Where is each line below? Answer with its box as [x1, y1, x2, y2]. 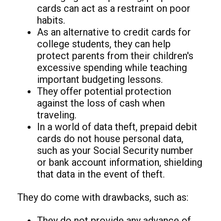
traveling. [37, 109, 76, 121]
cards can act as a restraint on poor [37, 2, 190, 14]
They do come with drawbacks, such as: [17, 191, 188, 203]
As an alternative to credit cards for [37, 26, 191, 38]
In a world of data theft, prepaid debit [37, 120, 197, 133]
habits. [37, 14, 65, 26]
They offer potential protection [37, 85, 171, 97]
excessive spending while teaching [37, 61, 187, 74]
